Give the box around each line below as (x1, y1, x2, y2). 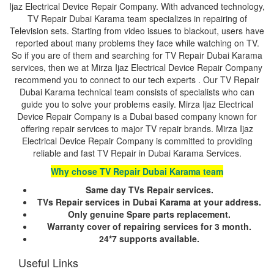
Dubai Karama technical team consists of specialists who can (20, 85, 254, 98)
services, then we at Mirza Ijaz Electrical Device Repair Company (12, 61, 262, 73)
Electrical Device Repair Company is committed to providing (21, 134, 253, 147)
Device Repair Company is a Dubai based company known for (17, 109, 257, 122)
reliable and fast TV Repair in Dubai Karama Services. (32, 146, 242, 159)
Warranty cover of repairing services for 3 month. (47, 220, 251, 232)
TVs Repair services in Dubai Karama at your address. (37, 195, 261, 208)
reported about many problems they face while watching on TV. (15, 36, 259, 49)
